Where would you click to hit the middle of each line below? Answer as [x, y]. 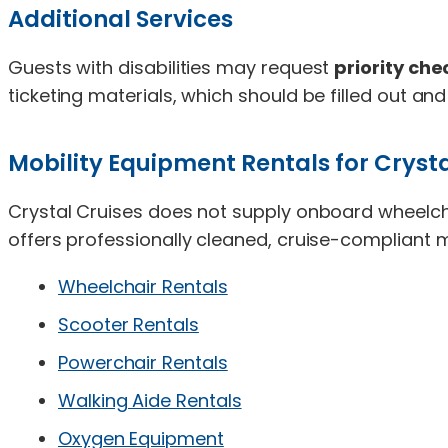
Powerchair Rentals [143, 362]
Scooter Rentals [128, 324]
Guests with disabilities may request [171, 67]
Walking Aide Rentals [150, 400]
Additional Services [120, 18]
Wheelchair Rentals [143, 286]
